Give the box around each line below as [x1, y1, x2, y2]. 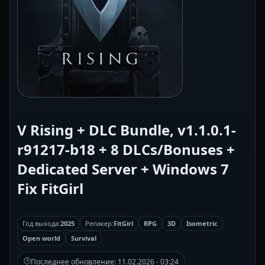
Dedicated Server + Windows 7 [17, 159, 229, 179]
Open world [22, 234, 60, 243]
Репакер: [85, 219, 114, 228]
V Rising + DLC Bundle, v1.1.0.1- [17, 120, 236, 140]
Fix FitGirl [17, 179, 83, 199]
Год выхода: [22, 219, 60, 228]
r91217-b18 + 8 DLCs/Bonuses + [17, 140, 235, 160]
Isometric [186, 219, 218, 228]
